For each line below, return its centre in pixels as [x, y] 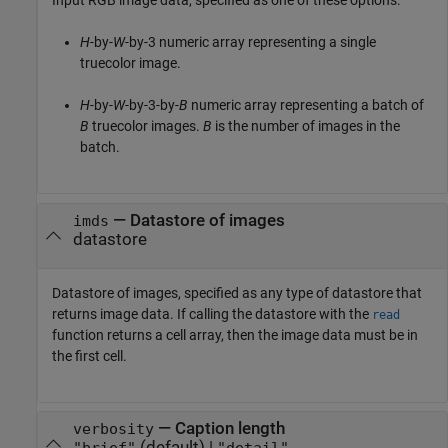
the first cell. [89, 355]
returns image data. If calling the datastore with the [212, 313]
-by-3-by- [152, 105]
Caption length [229, 429]
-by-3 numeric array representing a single [250, 42]
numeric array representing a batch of [306, 105]
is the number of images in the [306, 126]
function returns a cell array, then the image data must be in [235, 334]
